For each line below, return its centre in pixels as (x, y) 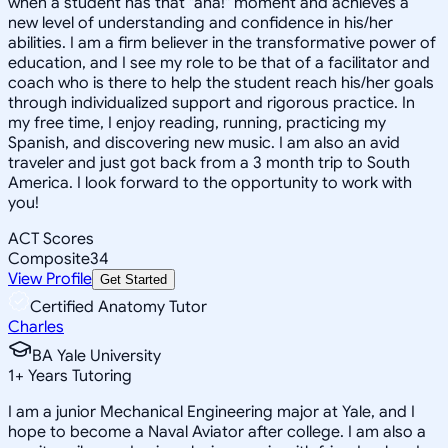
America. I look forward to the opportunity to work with (210, 182)
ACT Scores (51, 238)
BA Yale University (96, 355)
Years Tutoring (78, 375)
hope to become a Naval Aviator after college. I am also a (217, 431)
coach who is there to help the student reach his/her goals (221, 82)
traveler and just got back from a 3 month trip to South (209, 162)
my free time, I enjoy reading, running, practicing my (197, 122)
